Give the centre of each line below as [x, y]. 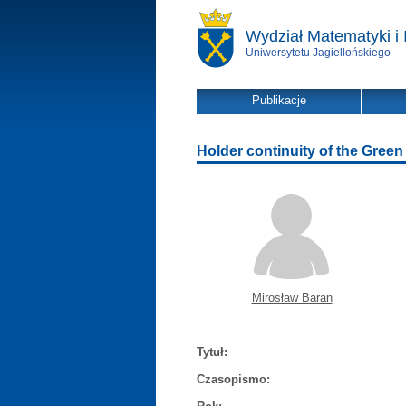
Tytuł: [212, 352]
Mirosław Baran [292, 298]
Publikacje [279, 100]
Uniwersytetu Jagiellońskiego [318, 53]
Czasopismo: [233, 379]
